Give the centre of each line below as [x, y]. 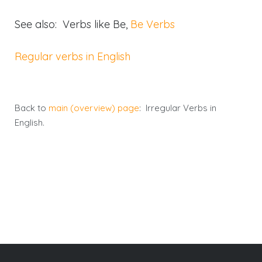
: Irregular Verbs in [178, 108]
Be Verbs [153, 24]
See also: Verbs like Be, [73, 24]
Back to [32, 108]
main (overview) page [94, 108]
